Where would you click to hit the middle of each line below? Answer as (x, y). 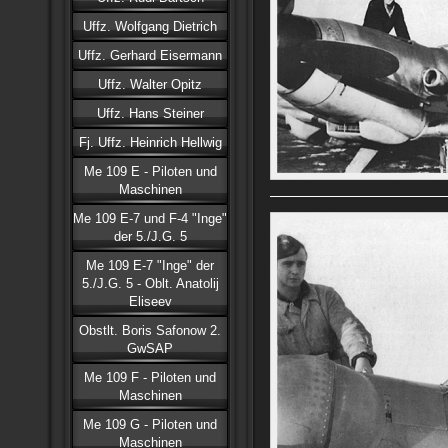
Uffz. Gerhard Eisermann (150, 55)
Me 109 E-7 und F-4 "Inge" (150, 218)
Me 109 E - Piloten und (150, 171)
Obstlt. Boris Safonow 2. (150, 330)
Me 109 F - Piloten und (150, 377)
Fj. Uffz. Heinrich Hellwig (150, 142)
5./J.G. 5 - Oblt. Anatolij (150, 283)
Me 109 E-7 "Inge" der (150, 265)
